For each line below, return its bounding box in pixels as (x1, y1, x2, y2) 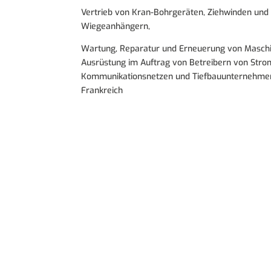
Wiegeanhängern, (81, 21, 151, 33)
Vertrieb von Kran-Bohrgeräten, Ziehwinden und (81, 7, 269, 19)
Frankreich (81, 85, 123, 97)
